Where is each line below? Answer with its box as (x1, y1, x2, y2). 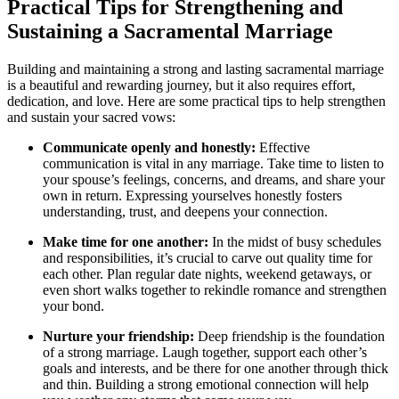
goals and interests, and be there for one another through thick (43, 360, 388, 376)
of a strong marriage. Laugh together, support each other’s (43, 344, 367, 360)
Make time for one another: (43, 233, 208, 249)
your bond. (43, 297, 104, 313)
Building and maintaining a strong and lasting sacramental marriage (7, 61, 384, 77)
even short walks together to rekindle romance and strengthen (43, 281, 387, 297)
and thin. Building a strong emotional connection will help (43, 376, 369, 392)
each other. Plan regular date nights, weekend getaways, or (43, 265, 371, 281)
